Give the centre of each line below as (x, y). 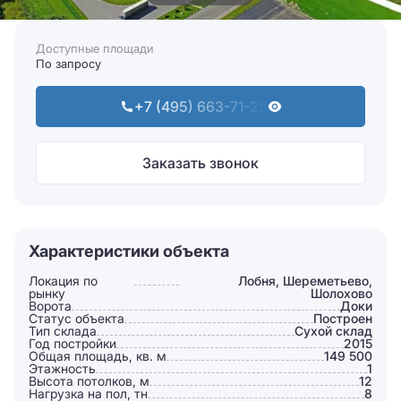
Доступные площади (95, 48)
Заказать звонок (200, 162)
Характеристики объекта (129, 251)
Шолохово (341, 293)
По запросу (68, 64)
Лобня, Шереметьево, (305, 280)
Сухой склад (333, 330)
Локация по (63, 280)
